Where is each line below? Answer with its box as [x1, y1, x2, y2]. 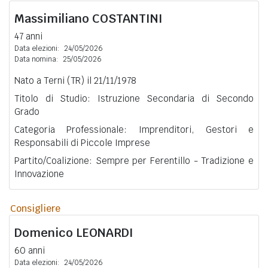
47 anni [14, 30, 42, 42]
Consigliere [10, 202, 60, 215]
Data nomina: [14, 54, 58, 64]
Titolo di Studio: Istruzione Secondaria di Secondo [14, 92, 254, 104]
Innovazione [14, 167, 64, 179]
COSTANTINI [92, 10, 163, 26]
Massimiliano [14, 10, 92, 26]
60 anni [14, 244, 45, 256]
